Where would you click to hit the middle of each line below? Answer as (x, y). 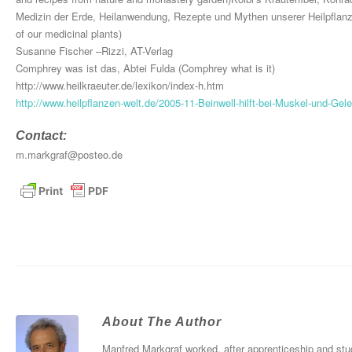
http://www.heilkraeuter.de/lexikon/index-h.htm (120, 85)
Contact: (41, 135)
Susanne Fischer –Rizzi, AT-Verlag (94, 50)
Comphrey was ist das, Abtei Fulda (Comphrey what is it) (145, 68)
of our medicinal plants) (69, 33)
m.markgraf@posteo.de (69, 154)
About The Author (162, 321)
